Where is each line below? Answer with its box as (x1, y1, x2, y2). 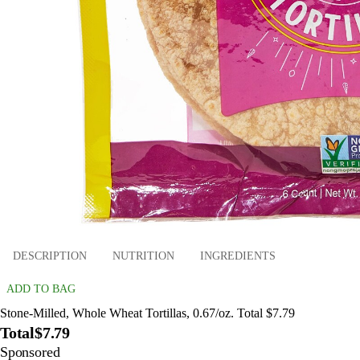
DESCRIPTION (13, 249, 87, 262)
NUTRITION (112, 249, 174, 262)
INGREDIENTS (200, 249, 276, 262)
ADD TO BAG (6, 283, 76, 296)
